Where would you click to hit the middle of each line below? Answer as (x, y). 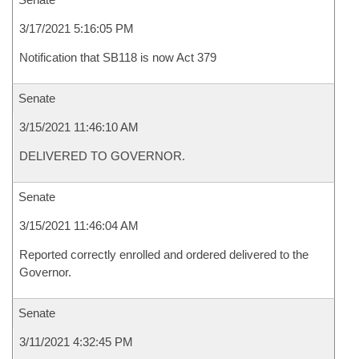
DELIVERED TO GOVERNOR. (102, 156)
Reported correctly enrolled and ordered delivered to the (164, 254)
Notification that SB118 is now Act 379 (118, 57)
